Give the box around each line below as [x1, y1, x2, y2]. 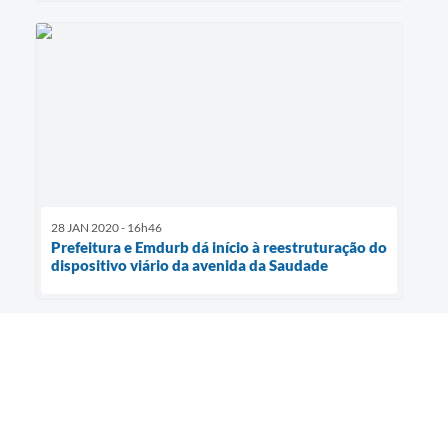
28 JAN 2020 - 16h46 [51, 220, 162, 236]
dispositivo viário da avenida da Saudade [51, 256, 328, 275]
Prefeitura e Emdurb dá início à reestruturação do [51, 238, 387, 257]
